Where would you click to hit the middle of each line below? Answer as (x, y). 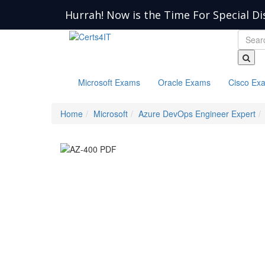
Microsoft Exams (109, 82)
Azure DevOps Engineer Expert (197, 114)
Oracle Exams (184, 82)
